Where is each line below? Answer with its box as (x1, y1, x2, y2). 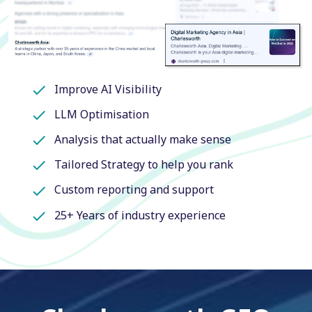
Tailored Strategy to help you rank (54, 157, 233, 173)
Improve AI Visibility (54, 81, 162, 97)
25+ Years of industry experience (54, 207, 226, 223)
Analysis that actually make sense (54, 131, 231, 147)
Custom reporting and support (54, 182, 214, 198)
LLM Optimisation (54, 106, 149, 122)
